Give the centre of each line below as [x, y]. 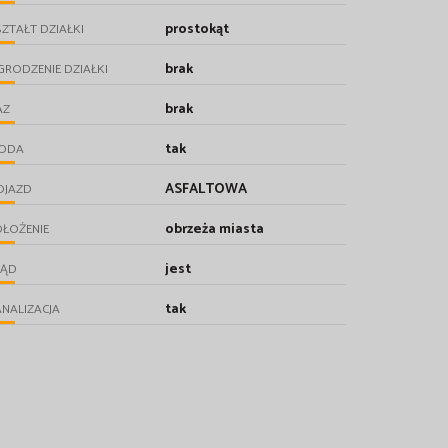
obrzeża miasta [215, 229]
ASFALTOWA [206, 189]
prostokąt [197, 29]
